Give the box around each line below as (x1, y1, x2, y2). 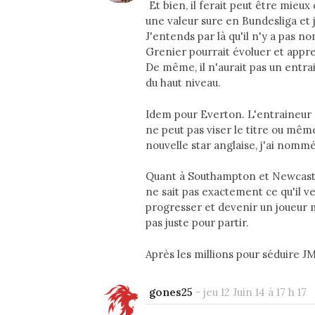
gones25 (149, 285, 193, 300)
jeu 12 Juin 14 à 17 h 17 (203, 285, 307, 300)
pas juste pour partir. (146, 216, 249, 230)
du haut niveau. (146, 76, 221, 90)
